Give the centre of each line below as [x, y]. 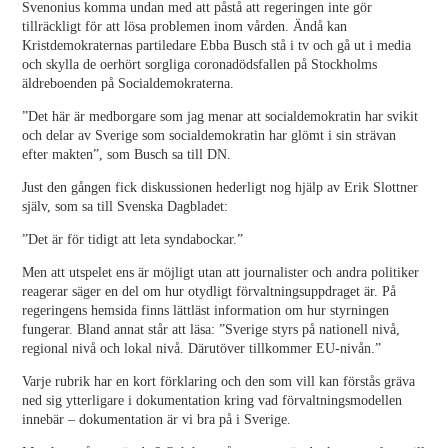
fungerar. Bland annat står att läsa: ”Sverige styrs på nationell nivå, [211, 329]
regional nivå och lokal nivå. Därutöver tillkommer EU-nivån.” [202, 348]
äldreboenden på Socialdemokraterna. [128, 83]
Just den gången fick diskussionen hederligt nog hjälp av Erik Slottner [220, 187]
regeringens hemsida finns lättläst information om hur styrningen [206, 310]
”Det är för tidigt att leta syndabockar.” [133, 239]
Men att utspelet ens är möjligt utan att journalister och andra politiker [221, 272]
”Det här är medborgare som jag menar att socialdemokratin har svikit [220, 116]
